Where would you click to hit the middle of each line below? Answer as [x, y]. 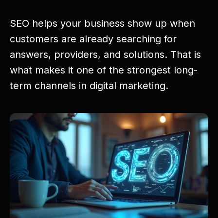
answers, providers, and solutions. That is [105, 54]
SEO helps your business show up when [102, 23]
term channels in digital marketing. [89, 86]
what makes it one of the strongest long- [104, 70]
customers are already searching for [93, 39]
